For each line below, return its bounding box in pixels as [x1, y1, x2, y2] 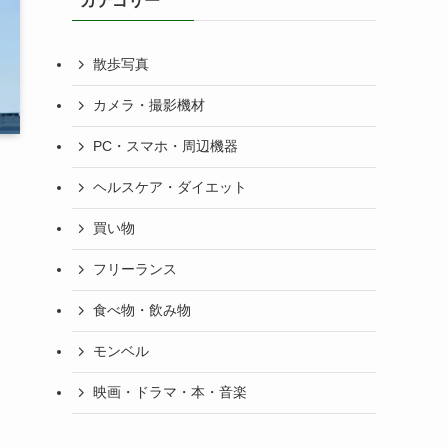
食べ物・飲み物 [93, 302, 191, 319]
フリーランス [93, 261, 177, 278]
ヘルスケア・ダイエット [93, 179, 247, 196]
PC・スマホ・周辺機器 [93, 138, 238, 155]
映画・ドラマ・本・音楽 [93, 384, 247, 401]
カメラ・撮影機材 [93, 97, 205, 114]
